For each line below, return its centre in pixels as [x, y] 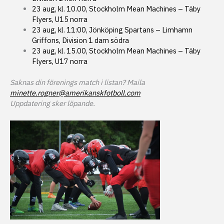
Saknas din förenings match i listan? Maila [77, 82]
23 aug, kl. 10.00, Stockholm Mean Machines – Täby [116, 8]
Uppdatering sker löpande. [52, 103]
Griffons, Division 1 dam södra [80, 40]
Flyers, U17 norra [59, 61]
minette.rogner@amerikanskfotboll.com [75, 93]
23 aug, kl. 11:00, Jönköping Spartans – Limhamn [112, 29]
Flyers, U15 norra [59, 19]
